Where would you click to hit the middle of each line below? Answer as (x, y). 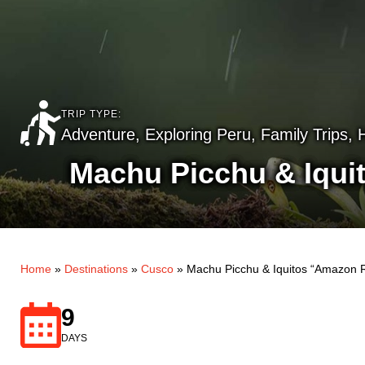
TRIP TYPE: (91, 114)
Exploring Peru (198, 135)
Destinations (96, 269)
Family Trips (304, 135)
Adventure (98, 135)
